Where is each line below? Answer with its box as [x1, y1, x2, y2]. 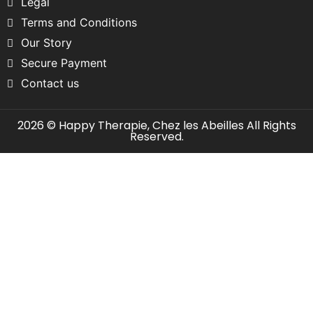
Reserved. [129, 128, 184, 145]
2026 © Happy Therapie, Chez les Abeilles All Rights [17, 117, 296, 133]
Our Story [21, 35, 72, 50]
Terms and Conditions [21, 15, 137, 29]
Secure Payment [21, 55, 107, 70]
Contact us [21, 75, 79, 90]
